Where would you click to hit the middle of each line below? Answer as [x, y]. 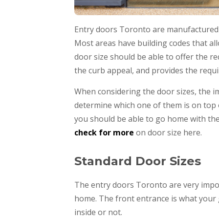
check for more [104, 133]
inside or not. [98, 212]
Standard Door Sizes [138, 161]
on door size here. [168, 133]
